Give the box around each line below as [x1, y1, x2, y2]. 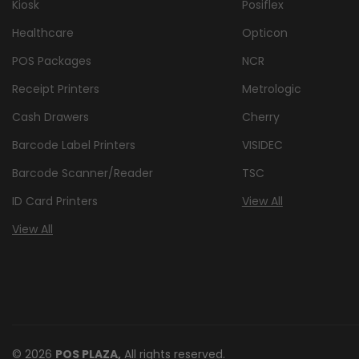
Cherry [241, 108, 280, 125]
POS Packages [12, 52, 91, 69]
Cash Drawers [12, 108, 89, 125]
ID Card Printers [12, 192, 98, 209]
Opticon [241, 24, 288, 41]
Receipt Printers [12, 80, 99, 97]
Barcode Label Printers [12, 136, 135, 153]
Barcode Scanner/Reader [12, 164, 153, 181]
